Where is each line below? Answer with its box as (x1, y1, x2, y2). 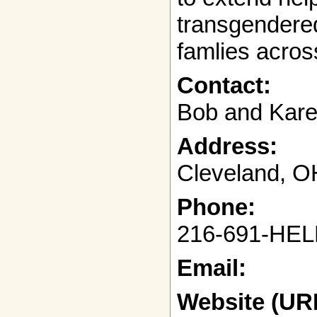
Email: (177, 255, 246, 282)
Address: (177, 133, 277, 160)
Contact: (177, 72, 271, 99)
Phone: (177, 194, 255, 221)
